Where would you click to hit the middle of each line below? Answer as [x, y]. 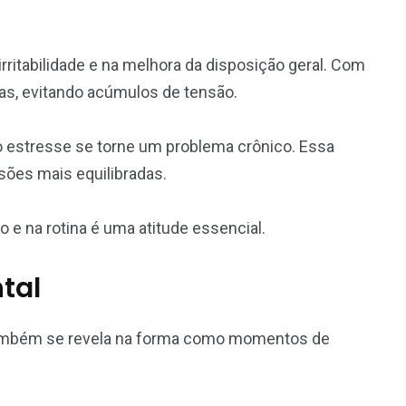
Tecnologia [160, 185]
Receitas [160, 17]
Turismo [328, 185]
